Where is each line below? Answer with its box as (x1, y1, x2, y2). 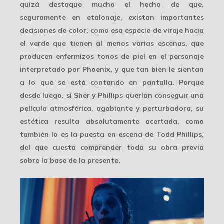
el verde (20, 38, 49, 48)
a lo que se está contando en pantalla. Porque (20, 77, 204, 87)
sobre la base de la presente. (20, 155, 120, 165)
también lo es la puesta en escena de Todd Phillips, (20, 129, 204, 139)
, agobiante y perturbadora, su (91, 103, 204, 113)
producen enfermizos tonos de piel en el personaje (20, 51, 204, 61)
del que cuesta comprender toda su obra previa (20, 142, 204, 152)
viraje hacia (163, 25, 204, 35)
